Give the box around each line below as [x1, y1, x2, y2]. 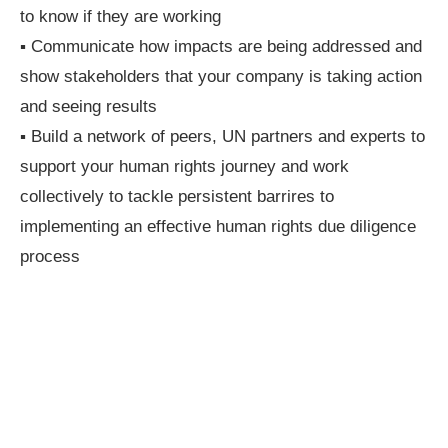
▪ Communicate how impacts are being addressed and [20, 37, 422, 56]
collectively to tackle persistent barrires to [20, 187, 334, 206]
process [20, 247, 80, 266]
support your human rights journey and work [20, 157, 349, 176]
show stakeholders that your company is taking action [20, 67, 422, 86]
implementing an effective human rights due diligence [20, 217, 416, 236]
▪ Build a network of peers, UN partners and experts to [20, 127, 425, 146]
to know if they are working [20, 7, 221, 26]
